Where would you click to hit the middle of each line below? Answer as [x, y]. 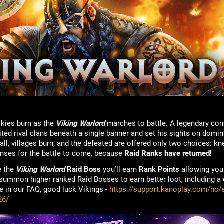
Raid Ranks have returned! [168, 153]
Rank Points [159, 169]
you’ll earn [121, 169]
